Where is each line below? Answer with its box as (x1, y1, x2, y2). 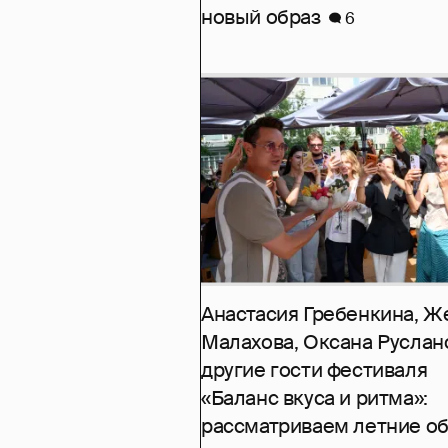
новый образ (201, 4, 321, 31)
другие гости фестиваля (201, 357, 428, 384)
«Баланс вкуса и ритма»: (201, 385, 428, 412)
